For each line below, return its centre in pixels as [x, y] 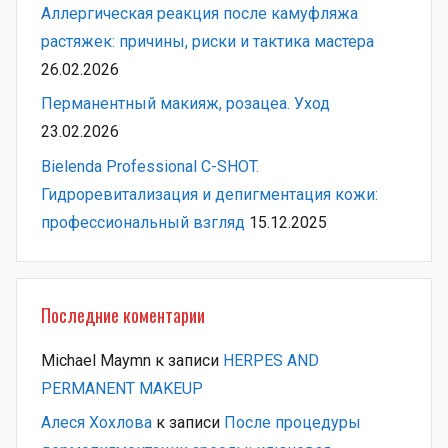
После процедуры [292, 423]
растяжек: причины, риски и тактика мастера [207, 41]
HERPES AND [271, 360]
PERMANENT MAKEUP [122, 388]
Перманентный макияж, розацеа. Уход [185, 104]
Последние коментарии [123, 314]
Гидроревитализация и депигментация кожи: [209, 194]
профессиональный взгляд [143, 222]
